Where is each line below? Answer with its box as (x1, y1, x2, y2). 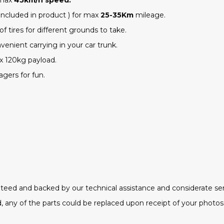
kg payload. (17, 55, 56, 64)
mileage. (133, 10, 165, 19)
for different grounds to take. (23, 25, 126, 34)
